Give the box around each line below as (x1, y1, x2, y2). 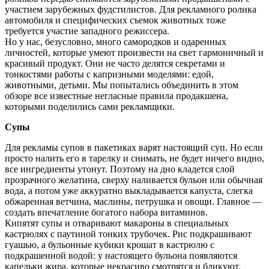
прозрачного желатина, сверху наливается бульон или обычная (5, 175, 262, 186)
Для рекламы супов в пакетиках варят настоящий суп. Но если (5, 142, 263, 153)
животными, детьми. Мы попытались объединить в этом (5, 80, 238, 91)
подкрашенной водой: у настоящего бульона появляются (5, 250, 237, 261)
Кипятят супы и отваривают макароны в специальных (5, 218, 229, 229)
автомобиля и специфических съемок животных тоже (5, 15, 226, 26)
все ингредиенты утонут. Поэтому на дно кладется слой (5, 164, 235, 175)
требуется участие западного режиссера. (5, 26, 169, 37)
